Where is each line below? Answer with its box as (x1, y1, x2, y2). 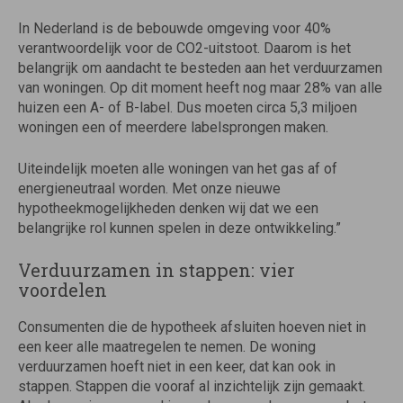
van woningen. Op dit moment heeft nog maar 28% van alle (18, 79, 382, 97)
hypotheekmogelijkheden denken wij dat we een (18, 200, 318, 218)
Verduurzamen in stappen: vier (18, 258, 295, 282)
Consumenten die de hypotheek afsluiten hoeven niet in (18, 318, 366, 336)
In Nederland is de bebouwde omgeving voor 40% (18, 20, 331, 38)
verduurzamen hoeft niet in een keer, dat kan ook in (18, 358, 336, 376)
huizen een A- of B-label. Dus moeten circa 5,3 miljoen (18, 99, 357, 117)
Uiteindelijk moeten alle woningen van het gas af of (18, 160, 337, 178)
